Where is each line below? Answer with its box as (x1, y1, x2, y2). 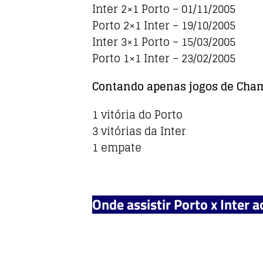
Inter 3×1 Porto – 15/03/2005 (92, 32, 235, 52)
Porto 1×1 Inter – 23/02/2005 (92, 49, 235, 68)
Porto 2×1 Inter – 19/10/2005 (92, 16, 235, 35)
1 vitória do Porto (92, 105, 183, 124)
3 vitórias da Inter (92, 122, 186, 141)
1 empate (92, 138, 141, 157)
